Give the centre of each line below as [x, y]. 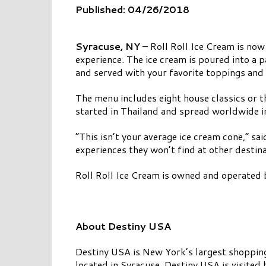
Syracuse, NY [108, 46]
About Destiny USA [123, 226]
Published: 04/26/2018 [132, 9]
